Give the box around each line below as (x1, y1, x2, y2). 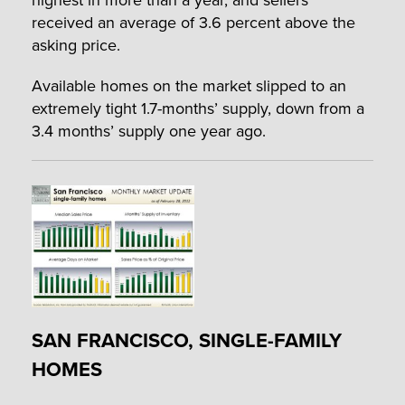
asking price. (32, 33, 120, 56)
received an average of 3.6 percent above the (32, 10, 355, 33)
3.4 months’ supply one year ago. (32, 118, 266, 142)
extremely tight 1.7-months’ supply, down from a (32, 96, 364, 119)
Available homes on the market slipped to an (32, 73, 346, 97)
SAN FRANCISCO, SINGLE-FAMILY (32, 325, 342, 354)
